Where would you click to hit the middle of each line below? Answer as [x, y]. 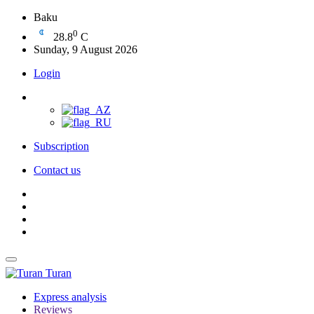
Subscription [61, 146]
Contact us [57, 170]
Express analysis [70, 297]
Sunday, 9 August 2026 [86, 49]
